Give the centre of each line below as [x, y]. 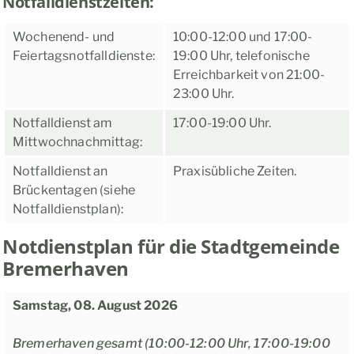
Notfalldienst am [63, 123]
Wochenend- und [64, 37]
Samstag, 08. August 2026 [95, 306]
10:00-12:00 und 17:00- [243, 37]
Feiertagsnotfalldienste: [84, 56]
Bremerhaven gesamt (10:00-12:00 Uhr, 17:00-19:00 [171, 344]
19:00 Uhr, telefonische [241, 56]
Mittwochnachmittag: [78, 142]
